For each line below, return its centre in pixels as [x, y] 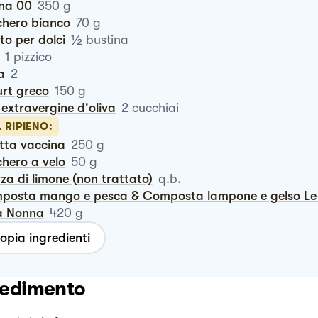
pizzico [32, 57]
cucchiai [155, 108]
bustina [107, 40]
